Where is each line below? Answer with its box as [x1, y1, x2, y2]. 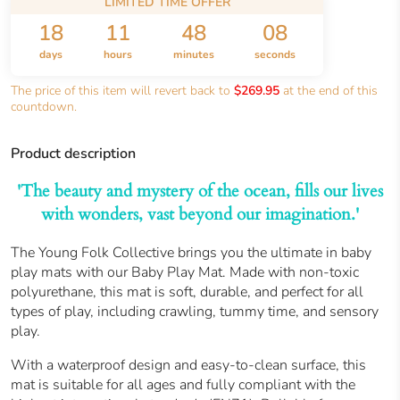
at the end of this [279, 81, 378, 99]
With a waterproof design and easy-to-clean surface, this [11, 355, 366, 376]
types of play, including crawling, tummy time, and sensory [11, 302, 379, 322]
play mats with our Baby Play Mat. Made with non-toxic [11, 262, 359, 283]
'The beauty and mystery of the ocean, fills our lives [17, 179, 383, 204]
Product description [11, 143, 136, 163]
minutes [172, 46, 214, 62]
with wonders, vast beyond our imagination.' [41, 203, 359, 227]
